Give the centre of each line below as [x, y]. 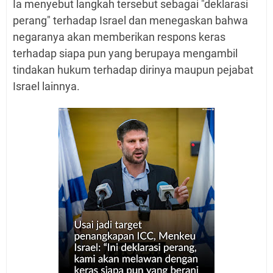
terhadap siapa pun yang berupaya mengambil [125, 53]
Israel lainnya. [46, 86]
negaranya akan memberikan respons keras [119, 37]
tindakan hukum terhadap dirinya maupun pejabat [133, 69]
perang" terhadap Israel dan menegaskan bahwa [130, 20]
